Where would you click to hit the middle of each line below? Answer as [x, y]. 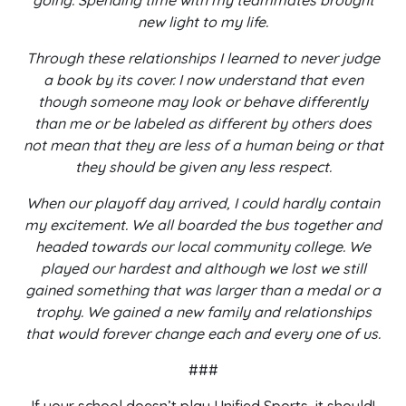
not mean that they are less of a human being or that [203, 145]
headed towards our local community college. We [203, 246]
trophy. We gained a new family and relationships [203, 312]
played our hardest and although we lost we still [203, 268]
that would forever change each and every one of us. [203, 333]
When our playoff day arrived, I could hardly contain [203, 203]
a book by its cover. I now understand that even [203, 80]
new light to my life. [203, 22]
